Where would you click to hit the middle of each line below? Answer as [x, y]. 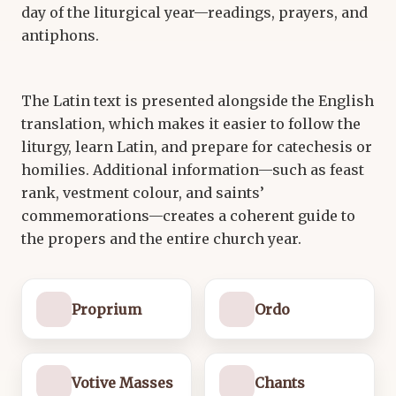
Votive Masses [122, 383]
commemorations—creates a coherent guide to [188, 216]
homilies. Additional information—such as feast [193, 170]
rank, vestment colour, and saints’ [143, 193]
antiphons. [60, 36]
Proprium [107, 309]
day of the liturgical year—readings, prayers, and [194, 13]
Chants [280, 383]
